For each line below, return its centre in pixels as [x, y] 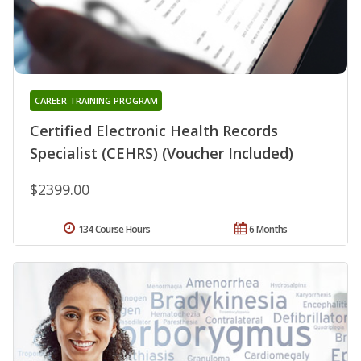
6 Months [268, 230]
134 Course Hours [114, 230]
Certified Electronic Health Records [154, 131]
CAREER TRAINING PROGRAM [96, 101]
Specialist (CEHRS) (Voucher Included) [162, 154]
